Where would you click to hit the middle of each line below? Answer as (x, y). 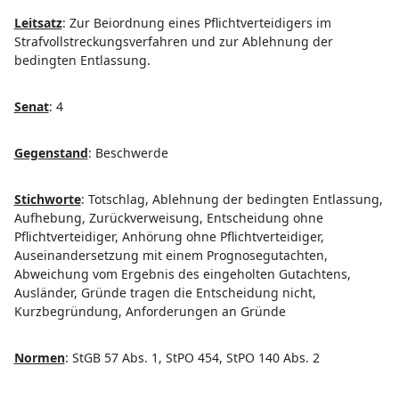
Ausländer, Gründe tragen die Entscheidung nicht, (165, 292)
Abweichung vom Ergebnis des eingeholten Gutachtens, (182, 273)
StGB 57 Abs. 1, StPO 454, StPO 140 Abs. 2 (195, 357)
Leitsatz (38, 22)
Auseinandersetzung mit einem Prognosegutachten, (171, 255)
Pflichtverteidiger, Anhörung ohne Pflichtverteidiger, (169, 236)
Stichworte (47, 199)
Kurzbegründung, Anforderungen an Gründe (150, 311)
